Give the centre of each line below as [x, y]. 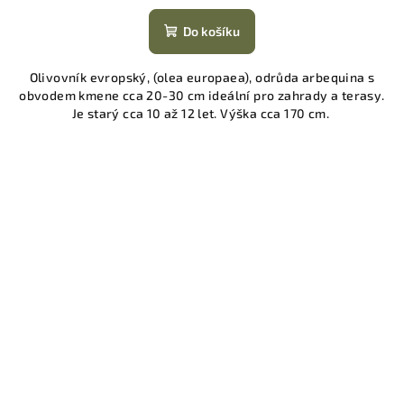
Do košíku [211, 32]
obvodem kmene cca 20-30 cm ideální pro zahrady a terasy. [202, 96]
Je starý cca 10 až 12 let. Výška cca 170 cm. [202, 114]
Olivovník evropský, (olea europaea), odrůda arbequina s [202, 78]
